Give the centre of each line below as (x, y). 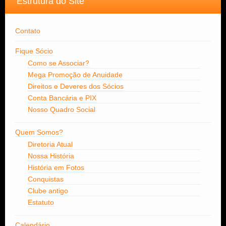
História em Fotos (56, 168)
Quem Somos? (39, 132)
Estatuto (41, 203)
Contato (28, 31)
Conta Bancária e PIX (62, 98)
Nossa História (51, 156)
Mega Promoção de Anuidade (75, 75)
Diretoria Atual (50, 145)
